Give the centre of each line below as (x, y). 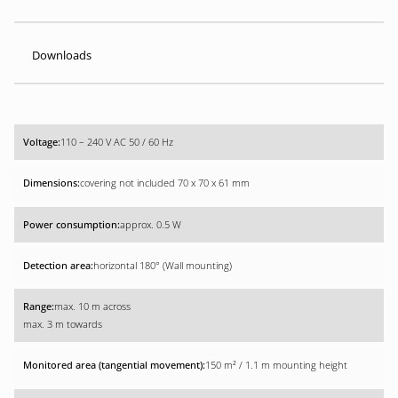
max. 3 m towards (63, 324)
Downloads (62, 55)
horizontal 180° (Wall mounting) (163, 265)
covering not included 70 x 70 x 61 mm (165, 183)
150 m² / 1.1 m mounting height (276, 366)
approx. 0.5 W (151, 224)
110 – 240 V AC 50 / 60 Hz (117, 142)
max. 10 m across (92, 306)
